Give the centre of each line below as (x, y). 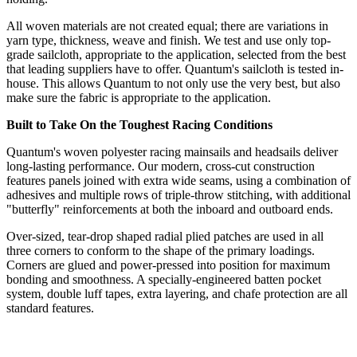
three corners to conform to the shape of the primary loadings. (161, 251)
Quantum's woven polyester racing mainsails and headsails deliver (172, 152)
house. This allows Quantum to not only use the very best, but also (173, 84)
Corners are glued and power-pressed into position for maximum (168, 265)
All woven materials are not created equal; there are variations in (167, 26)
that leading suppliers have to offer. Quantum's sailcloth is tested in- (175, 69)
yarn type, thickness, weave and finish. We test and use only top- (169, 41)
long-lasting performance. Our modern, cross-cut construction (161, 167)
